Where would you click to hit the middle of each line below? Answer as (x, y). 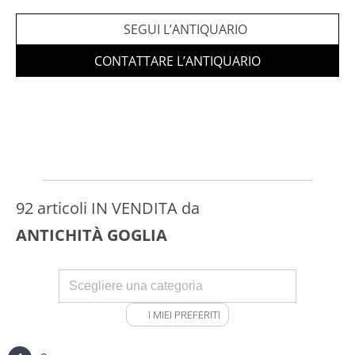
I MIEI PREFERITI (184, 315)
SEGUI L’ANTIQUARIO (185, 29)
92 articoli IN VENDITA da (108, 208)
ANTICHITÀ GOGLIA (92, 235)
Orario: (37, 17)
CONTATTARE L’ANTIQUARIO (177, 61)
